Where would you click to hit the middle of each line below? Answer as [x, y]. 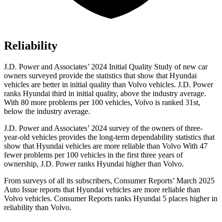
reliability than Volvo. [38, 208]
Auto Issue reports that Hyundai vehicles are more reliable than [102, 190]
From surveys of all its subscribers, [59, 181]
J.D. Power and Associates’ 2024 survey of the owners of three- [103, 128]
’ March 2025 [194, 181]
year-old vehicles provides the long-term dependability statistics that [109, 137]
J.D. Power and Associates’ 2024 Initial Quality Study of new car [106, 67]
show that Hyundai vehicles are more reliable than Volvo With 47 [106, 146]
